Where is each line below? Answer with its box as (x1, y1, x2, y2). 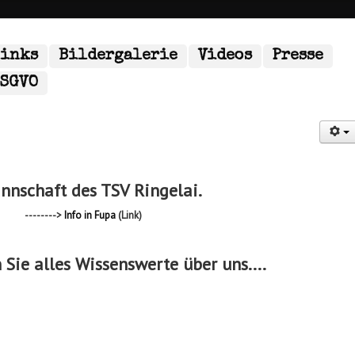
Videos (198, 48, 252, 64)
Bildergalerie (59, 48, 177, 64)
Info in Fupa (64, 208, 116, 222)
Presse (273, 48, 323, 64)
